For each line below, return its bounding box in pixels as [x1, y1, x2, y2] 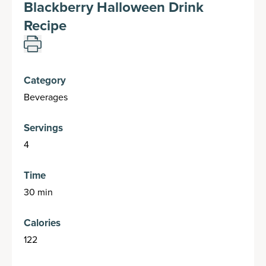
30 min [24, 185, 53, 199]
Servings [24, 121, 63, 136]
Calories [24, 216, 61, 231]
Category [24, 73, 66, 88]
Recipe [24, 15, 66, 37]
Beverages [24, 90, 68, 104]
